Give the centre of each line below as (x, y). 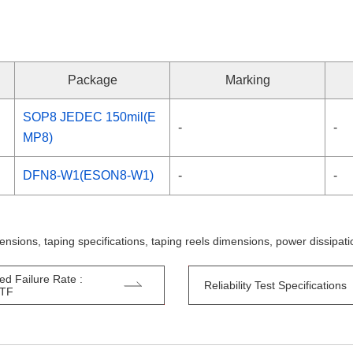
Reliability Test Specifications (275, 285)
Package (92, 80)
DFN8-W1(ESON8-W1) (88, 175)
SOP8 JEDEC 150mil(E (89, 117)
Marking (247, 80)
